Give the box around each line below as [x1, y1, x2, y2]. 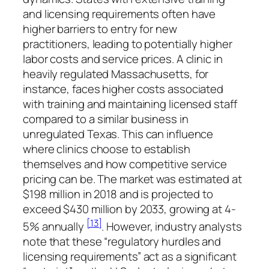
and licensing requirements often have [23, 5, 216, 22]
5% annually [23, 218, 86, 234]
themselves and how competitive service [23, 156, 228, 172]
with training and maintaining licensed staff [23, 95, 237, 112]
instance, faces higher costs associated [23, 80, 224, 97]
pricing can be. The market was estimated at [23, 171, 242, 187]
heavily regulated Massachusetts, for [23, 65, 209, 82]
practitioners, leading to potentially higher [23, 35, 232, 52]
